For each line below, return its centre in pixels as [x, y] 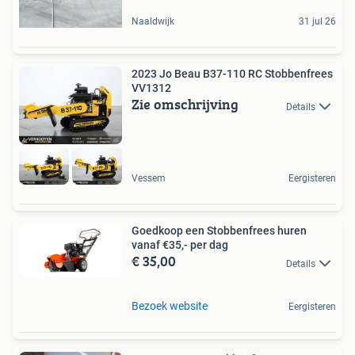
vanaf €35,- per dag [180, 245]
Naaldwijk [153, 22]
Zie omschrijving [185, 105]
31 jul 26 [317, 22]
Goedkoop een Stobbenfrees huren [219, 231]
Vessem [149, 179]
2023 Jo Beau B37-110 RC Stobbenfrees [232, 74]
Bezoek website [170, 305]
